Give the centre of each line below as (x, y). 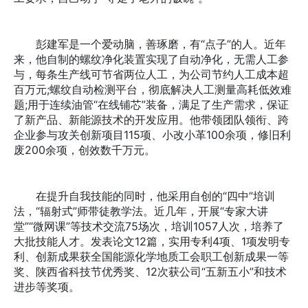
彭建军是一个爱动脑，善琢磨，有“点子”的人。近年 (150, 44)
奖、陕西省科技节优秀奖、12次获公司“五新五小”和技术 (150, 271)
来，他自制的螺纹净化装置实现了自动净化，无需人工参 (151, 59)
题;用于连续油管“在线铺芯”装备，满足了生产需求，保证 (151, 105)
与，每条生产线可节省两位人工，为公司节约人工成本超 (151, 75)
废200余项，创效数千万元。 (85, 150)
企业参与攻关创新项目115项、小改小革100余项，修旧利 (152, 135)
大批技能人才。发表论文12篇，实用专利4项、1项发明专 (152, 241)
